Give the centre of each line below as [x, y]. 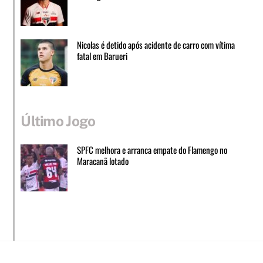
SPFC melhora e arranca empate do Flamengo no [152, 149]
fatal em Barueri [102, 55]
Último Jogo [58, 121]
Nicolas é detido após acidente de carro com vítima [156, 44]
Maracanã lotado [102, 161]
